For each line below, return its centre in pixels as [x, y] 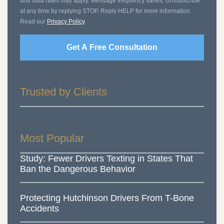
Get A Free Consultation [112, 47]
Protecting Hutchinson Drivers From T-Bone [107, 198]
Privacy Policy [66, 22]
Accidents [39, 209]
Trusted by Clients [63, 92]
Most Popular [52, 138]
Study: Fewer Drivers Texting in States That [106, 159]
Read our [33, 22]
